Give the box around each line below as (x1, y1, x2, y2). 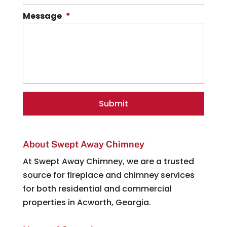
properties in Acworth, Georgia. (22, 197, 151, 209)
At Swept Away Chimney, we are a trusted (22, 156, 194, 168)
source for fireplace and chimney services (22, 169, 195, 181)
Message (22, 10, 62, 22)
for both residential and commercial (22, 183, 172, 195)
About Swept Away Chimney (22, 139, 144, 150)
